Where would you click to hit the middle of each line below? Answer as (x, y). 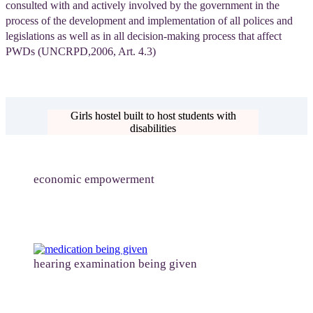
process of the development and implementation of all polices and (149, 20)
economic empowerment (94, 179)
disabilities (153, 128)
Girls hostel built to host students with (153, 115)
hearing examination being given (115, 263)
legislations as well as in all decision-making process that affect (144, 36)
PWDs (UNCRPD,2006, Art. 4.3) (81, 51)
